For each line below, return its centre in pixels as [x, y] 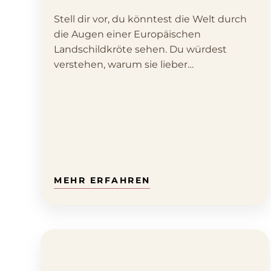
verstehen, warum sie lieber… [124, 65]
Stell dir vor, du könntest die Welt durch [150, 19]
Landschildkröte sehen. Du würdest [140, 50]
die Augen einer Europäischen [127, 34]
